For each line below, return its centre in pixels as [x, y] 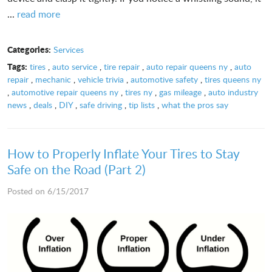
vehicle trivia [101, 79]
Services [68, 49]
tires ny [139, 92]
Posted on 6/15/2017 [48, 191]
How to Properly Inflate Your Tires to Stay [123, 153]
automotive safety [164, 79]
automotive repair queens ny [65, 92]
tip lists [142, 104]
